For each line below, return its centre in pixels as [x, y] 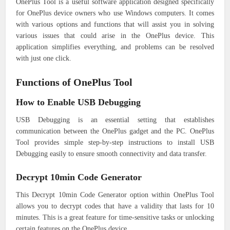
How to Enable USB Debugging [79, 102]
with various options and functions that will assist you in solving [115, 25]
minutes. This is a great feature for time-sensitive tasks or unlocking [115, 218]
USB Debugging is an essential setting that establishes [115, 120]
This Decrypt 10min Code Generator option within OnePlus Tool [115, 195]
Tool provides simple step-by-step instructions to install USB [115, 143]
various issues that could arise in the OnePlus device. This [115, 36]
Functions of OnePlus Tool [74, 82]
